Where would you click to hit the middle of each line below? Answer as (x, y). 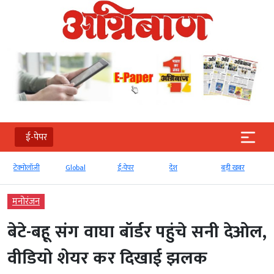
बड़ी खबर (233, 168)
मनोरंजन (26, 202)
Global (76, 168)
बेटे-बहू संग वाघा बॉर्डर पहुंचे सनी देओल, (137, 232)
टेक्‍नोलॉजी (27, 168)
